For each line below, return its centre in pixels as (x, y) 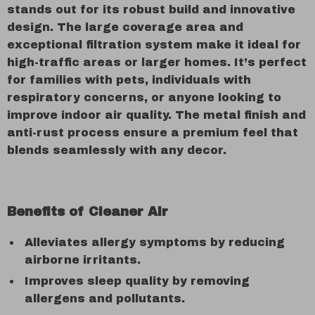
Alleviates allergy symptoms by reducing (155, 242)
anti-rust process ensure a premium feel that (153, 133)
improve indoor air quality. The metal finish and (156, 115)
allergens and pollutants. (105, 298)
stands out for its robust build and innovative (151, 9)
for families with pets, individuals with (129, 80)
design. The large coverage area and (125, 27)
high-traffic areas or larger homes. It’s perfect (157, 62)
